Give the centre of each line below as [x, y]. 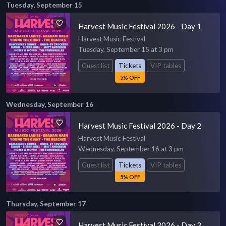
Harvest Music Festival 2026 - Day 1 [140, 26]
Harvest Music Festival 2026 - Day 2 [140, 125]
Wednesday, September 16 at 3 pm [131, 149]
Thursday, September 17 [46, 204]
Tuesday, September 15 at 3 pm [126, 49]
